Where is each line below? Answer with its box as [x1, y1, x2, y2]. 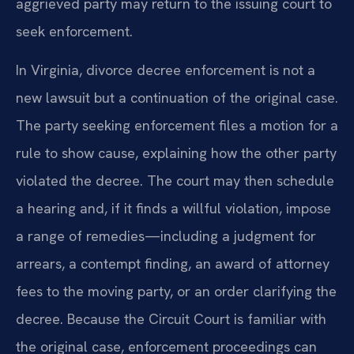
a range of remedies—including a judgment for [16, 227, 316, 246]
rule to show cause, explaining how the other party [16, 144, 337, 163]
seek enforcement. [16, 22, 133, 41]
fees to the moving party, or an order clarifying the [16, 282, 337, 301]
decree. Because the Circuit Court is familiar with [16, 310, 326, 329]
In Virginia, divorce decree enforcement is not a [16, 61, 315, 80]
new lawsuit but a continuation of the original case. [16, 88, 338, 107]
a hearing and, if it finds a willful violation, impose [16, 199, 331, 218]
